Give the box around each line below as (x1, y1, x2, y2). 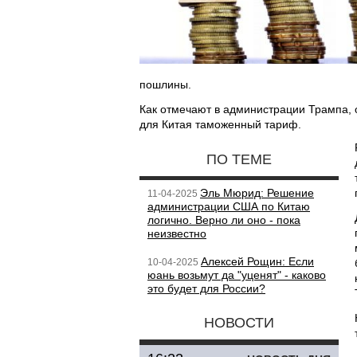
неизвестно (147, 227, 206, 240)
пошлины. (139, 78, 191, 91)
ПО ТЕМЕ (206, 151, 272, 167)
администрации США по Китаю (147, 200, 310, 213)
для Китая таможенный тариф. (139, 118, 301, 131)
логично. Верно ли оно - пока (147, 214, 300, 226)
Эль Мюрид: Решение (200, 186, 314, 199)
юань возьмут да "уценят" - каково (147, 269, 326, 281)
